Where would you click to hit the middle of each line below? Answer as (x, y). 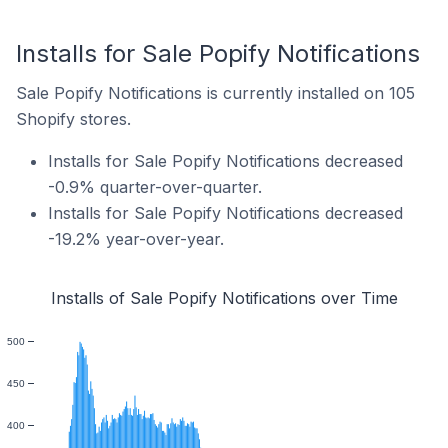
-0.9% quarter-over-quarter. (155, 187)
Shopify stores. (73, 119)
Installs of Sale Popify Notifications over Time (224, 298)
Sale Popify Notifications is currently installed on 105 (215, 93)
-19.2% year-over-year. (136, 239)
